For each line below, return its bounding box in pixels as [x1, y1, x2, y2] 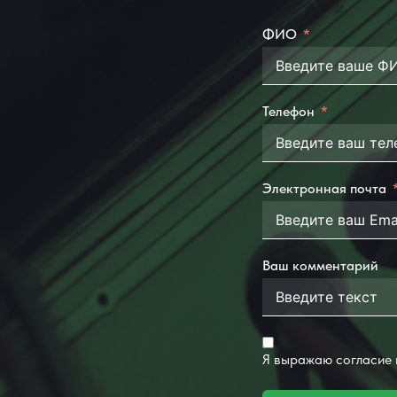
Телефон [261, 103, 315, 121]
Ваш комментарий [261, 257, 378, 275]
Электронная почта [261, 180, 386, 198]
